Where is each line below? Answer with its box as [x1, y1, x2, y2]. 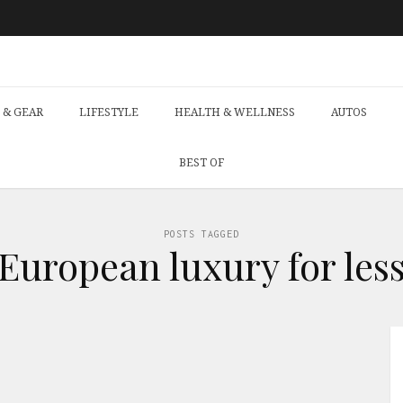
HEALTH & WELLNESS [175, 104, 295, 120]
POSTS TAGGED [164, 228, 239, 239]
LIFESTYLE [79, 104, 139, 120]
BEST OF [179, 155, 224, 170]
